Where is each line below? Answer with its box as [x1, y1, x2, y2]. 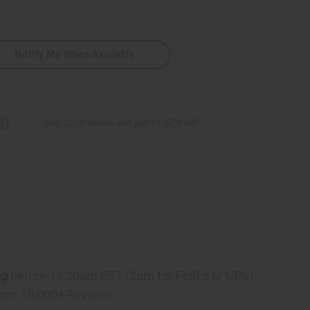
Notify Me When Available [14, 47, 135, 61]
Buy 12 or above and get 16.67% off [43, 116, 196, 128]
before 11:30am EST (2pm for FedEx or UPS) [7, 268, 253, 283]
